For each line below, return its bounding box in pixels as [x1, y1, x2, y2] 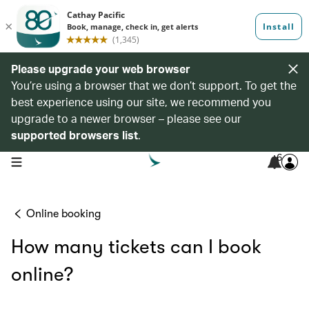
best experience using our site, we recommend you [11, 94, 271, 109]
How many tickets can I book [11, 236, 261, 258]
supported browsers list [11, 128, 138, 142]
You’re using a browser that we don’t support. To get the [11, 78, 297, 92]
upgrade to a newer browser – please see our [11, 111, 241, 126]
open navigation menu [10, 155, 98, 166]
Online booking [26, 208, 101, 220]
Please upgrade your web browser [11, 61, 190, 76]
